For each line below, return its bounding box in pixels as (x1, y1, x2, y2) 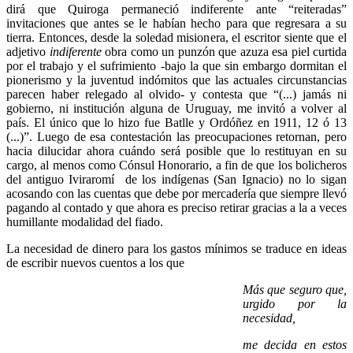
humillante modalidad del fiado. (6, 214, 163, 229)
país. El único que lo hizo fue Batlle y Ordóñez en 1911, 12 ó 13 (6, 115, 347, 129)
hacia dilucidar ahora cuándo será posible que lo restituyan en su (6, 143, 347, 158)
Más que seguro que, (243, 282, 347, 296)
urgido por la (243, 296, 347, 310)
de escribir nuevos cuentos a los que (6, 255, 288, 269)
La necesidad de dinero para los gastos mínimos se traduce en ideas (6, 241, 347, 255)
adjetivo (6, 44, 50, 58)
